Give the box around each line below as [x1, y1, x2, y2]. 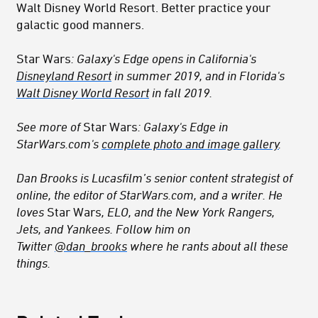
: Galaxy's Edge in [138, 119, 228, 133]
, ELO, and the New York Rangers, [102, 204, 275, 219]
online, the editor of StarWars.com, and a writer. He [16, 187, 283, 202]
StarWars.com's [16, 136, 102, 150]
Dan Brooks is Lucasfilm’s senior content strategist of [16, 170, 292, 185]
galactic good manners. [16, 16, 144, 31]
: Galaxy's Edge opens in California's [71, 50, 256, 65]
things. [16, 255, 50, 270]
